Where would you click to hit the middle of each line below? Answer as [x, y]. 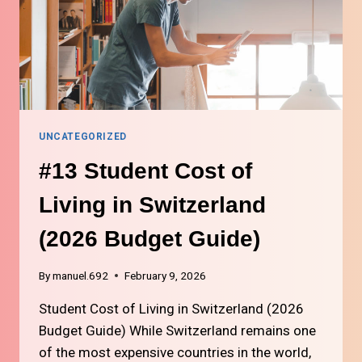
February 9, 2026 [166, 275]
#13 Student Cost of [145, 170]
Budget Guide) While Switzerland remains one [177, 330]
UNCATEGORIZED [83, 137]
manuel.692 [81, 275]
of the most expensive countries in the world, [175, 352]
